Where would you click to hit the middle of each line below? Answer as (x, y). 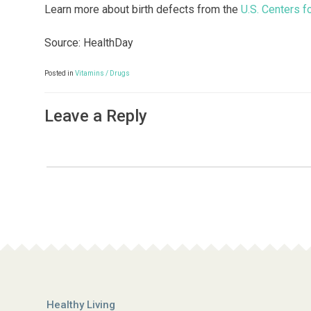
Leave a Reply (96, 116)
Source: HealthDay (89, 43)
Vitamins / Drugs (102, 74)
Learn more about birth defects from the (143, 10)
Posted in (60, 74)
